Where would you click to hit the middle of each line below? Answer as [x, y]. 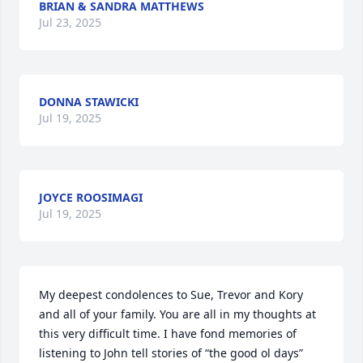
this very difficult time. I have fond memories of [168, 334]
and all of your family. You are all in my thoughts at [177, 314]
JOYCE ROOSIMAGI [91, 198]
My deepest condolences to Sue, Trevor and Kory [171, 295]
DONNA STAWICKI [89, 102]
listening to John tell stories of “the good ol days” [171, 353]
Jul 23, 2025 [70, 23]
